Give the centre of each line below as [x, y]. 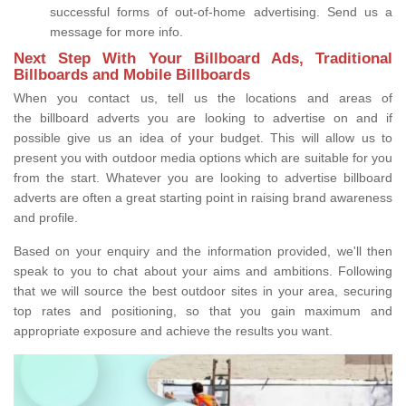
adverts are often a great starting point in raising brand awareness [203, 198]
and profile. [48, 218]
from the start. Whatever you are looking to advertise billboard [203, 178]
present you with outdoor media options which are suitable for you [203, 158]
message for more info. [118, 32]
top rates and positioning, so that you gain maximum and [203, 311]
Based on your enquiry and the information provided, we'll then [203, 251]
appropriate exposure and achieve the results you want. [175, 331]
